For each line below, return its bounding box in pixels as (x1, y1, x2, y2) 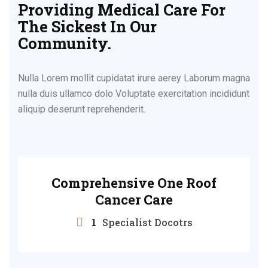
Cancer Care (95, 191, 173, 208)
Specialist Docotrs (102, 216, 193, 229)
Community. (18, 33, 111, 53)
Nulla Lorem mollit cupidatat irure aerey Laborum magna (18, 72, 250, 84)
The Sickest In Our (18, 16, 157, 36)
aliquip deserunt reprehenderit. (18, 103, 145, 115)
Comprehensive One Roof (51, 174, 217, 191)
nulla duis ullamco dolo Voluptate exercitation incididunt (18, 88, 249, 99)
